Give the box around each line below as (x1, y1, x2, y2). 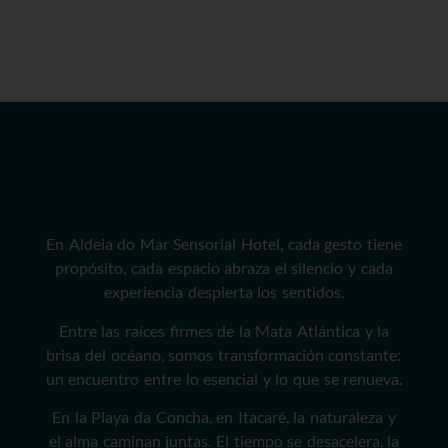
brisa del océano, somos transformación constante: (46, 344, 402, 364)
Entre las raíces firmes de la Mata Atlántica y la (58, 320, 390, 340)
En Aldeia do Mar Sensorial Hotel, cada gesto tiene (46, 234, 402, 254)
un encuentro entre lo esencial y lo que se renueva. (45, 368, 403, 388)
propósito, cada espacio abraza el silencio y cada (55, 258, 393, 278)
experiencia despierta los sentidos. (104, 282, 344, 302)
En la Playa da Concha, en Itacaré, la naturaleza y (52, 407, 396, 426)
